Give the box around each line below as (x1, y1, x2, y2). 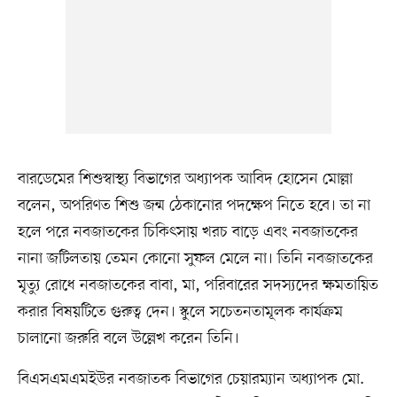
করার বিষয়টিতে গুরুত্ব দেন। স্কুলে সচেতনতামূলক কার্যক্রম (17, 301, 343, 323)
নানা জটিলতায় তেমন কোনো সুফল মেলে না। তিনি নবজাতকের (17, 248, 373, 270)
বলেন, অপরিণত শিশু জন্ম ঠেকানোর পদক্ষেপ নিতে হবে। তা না (17, 195, 370, 217)
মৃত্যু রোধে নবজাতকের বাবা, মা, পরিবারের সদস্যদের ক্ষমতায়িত (17, 275, 378, 297)
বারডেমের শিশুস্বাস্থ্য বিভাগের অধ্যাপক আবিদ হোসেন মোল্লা (17, 168, 353, 191)
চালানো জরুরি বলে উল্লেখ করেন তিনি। (17, 328, 239, 350)
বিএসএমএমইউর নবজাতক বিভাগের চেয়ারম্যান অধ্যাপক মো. (17, 369, 364, 391)
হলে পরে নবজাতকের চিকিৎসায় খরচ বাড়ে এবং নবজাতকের (17, 222, 358, 244)
